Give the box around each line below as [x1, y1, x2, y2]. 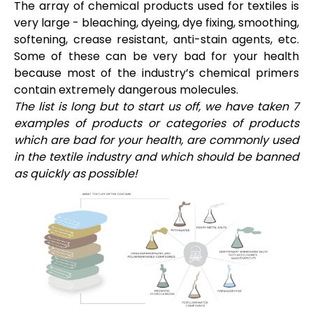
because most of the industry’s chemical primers [14, 64, 299, 81]
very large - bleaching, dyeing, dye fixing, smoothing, [14, 14, 299, 31]
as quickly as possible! [14, 165, 138, 182]
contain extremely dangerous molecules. [14, 81, 241, 98]
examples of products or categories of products [14, 115, 299, 131]
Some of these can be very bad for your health [14, 48, 299, 64]
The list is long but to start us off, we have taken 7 [14, 98, 299, 115]
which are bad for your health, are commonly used [14, 131, 299, 148]
